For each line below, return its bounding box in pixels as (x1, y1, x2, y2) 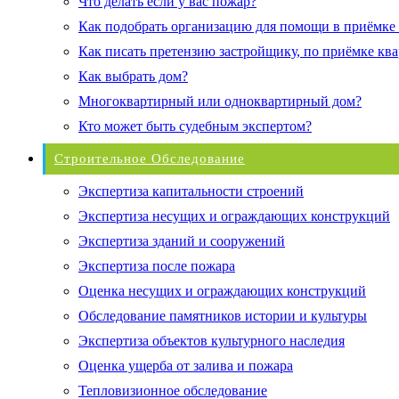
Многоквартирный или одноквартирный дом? (78, 93, 362, 109)
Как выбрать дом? (78, 68, 188, 84)
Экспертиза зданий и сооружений (78, 232, 285, 248)
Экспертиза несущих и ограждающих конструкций (78, 208, 390, 224)
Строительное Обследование (54, 151, 245, 166)
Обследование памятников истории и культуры (78, 307, 367, 323)
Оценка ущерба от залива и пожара (78, 357, 293, 373)
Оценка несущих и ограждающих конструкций (78, 282, 366, 298)
